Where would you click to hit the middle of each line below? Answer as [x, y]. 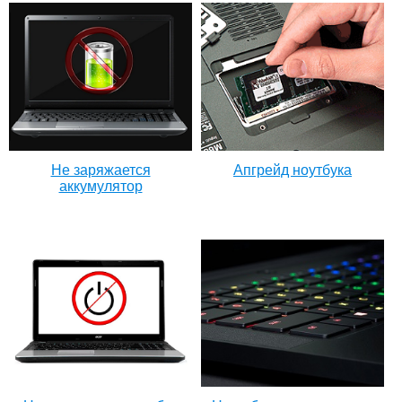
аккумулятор [100, 186]
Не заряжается [100, 170]
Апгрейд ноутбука [293, 170]
